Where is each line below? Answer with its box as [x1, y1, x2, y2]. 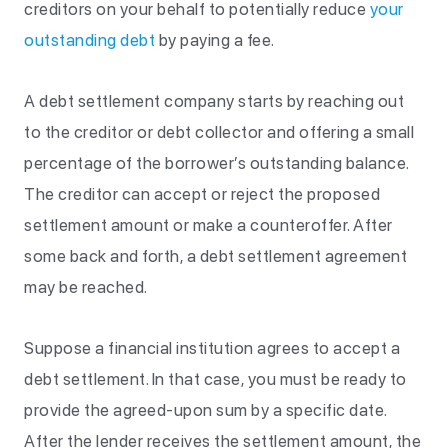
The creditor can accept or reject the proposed [24, 184, 380, 204]
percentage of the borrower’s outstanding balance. [24, 153, 409, 173]
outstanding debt [24, 30, 155, 50]
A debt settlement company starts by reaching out [24, 91, 404, 111]
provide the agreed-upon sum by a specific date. [24, 400, 387, 420]
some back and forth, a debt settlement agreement [24, 246, 407, 266]
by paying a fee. [155, 30, 275, 50]
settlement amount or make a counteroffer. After [24, 215, 393, 235]
